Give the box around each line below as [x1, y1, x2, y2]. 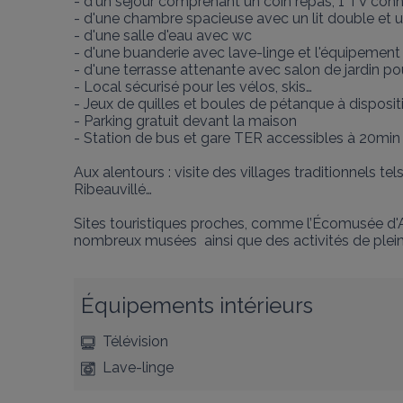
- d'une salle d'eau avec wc [74, 27, 252, 44]
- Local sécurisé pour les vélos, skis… [74, 78, 312, 95]
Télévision [103, 333, 168, 350]
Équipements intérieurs [81, 292, 313, 318]
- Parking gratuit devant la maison [74, 112, 297, 130]
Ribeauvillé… [74, 181, 152, 198]
